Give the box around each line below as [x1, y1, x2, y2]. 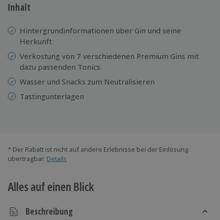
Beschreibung [26, 206, 73, 218]
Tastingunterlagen [20, 91, 84, 101]
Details [47, 154, 67, 163]
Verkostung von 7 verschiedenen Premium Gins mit [20, 51, 199, 61]
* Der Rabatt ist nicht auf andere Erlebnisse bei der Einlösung [8, 144, 189, 154]
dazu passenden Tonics [20, 61, 100, 72]
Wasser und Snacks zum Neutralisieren [20, 76, 155, 86]
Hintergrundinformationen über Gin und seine [20, 25, 181, 35]
